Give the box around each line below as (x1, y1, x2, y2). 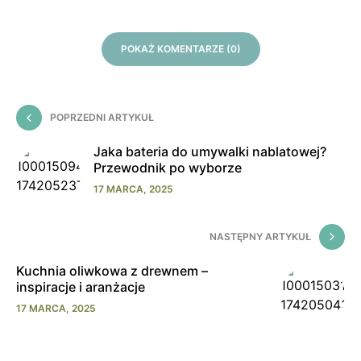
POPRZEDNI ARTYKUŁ (50, 110, 154, 123)
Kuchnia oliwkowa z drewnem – (16, 262, 208, 279)
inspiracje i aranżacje (16, 278, 145, 295)
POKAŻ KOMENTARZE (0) (120, 42, 241, 55)
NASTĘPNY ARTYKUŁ (210, 230, 311, 243)
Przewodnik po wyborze (93, 159, 242, 176)
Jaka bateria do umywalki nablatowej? (93, 143, 326, 160)
